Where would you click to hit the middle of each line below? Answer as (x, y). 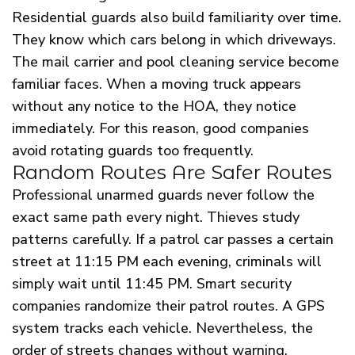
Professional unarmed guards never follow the (163, 195)
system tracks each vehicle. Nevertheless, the (162, 328)
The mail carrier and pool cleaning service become (176, 62)
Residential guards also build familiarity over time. (177, 18)
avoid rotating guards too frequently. (133, 151)
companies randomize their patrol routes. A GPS (168, 306)
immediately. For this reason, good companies (160, 129)
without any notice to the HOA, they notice (154, 107)
